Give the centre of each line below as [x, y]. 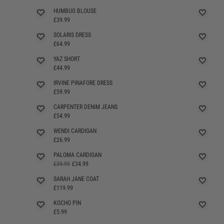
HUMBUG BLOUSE [75, 11]
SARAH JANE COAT [76, 179]
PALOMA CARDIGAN [77, 155]
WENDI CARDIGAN [75, 131]
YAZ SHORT [66, 59]
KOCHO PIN [67, 203]
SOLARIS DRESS [72, 35]
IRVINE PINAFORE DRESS [83, 83]
